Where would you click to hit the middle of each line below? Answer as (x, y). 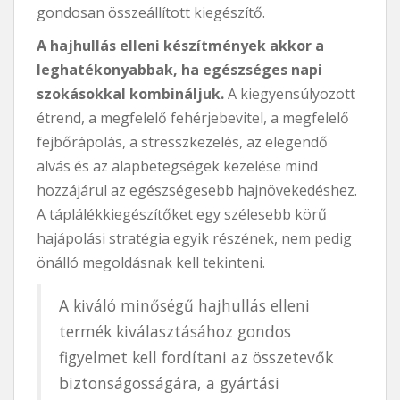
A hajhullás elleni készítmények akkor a (180, 45)
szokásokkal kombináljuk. (130, 93)
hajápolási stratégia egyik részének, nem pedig (194, 238)
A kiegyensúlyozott (290, 93)
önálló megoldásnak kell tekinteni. (151, 262)
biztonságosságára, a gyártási (169, 383)
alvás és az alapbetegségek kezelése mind (177, 166)
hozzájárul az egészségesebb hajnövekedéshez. (197, 190)
